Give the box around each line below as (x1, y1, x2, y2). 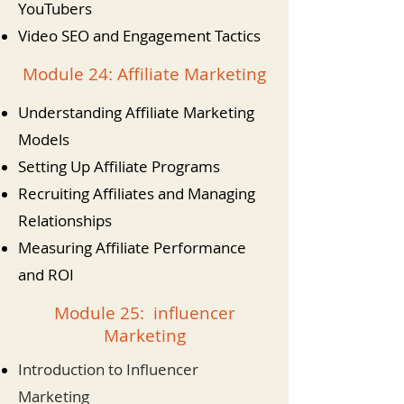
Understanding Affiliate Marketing (18, 102, 254, 123)
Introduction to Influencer (18, 359, 198, 380)
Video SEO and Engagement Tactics (18, 25, 261, 46)
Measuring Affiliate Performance (18, 237, 246, 258)
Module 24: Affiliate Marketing (23, 62, 266, 86)
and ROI (18, 264, 74, 285)
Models (18, 129, 69, 150)
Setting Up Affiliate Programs (18, 156, 220, 177)
